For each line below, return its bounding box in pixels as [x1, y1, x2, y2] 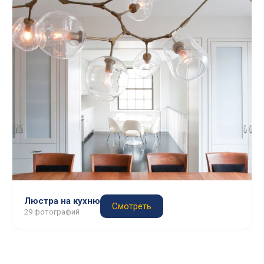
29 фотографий [24, 207, 80, 216]
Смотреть [112, 201, 151, 212]
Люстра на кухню [24, 196, 100, 206]
